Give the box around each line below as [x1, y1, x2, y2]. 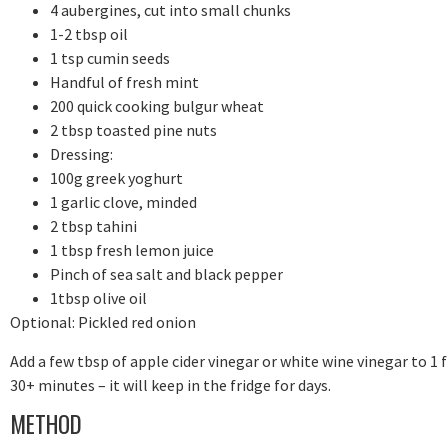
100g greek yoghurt [50, 168, 183, 189]
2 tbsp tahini [50, 216, 137, 237]
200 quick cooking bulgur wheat [50, 96, 264, 117]
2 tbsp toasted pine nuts [50, 120, 217, 141]
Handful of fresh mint [50, 72, 199, 93]
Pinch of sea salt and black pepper [50, 264, 283, 285]
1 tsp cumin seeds [50, 48, 170, 69]
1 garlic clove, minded [50, 192, 197, 213]
